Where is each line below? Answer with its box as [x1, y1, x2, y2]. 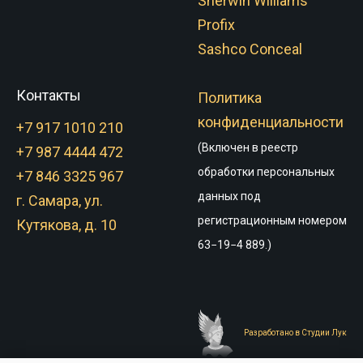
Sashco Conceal [198, 40, 302, 58]
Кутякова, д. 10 [16, 216, 117, 233]
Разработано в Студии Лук [244, 327, 347, 337]
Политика [198, 88, 262, 106]
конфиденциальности [198, 113, 344, 130]
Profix [198, 15, 235, 33]
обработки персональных [198, 164, 335, 178]
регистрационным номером [198, 213, 347, 227]
